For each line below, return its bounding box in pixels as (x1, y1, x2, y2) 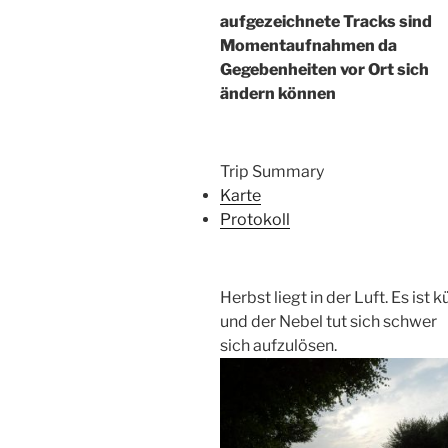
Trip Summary (220, 161, 324, 181)
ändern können (220, 83, 336, 103)
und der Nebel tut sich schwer (220, 311, 437, 331)
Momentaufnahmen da (220, 35, 397, 55)
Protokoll (220, 209, 290, 229)
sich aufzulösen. (220, 335, 337, 355)
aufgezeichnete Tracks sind (220, 11, 432, 31)
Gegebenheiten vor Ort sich (220, 59, 429, 79)
